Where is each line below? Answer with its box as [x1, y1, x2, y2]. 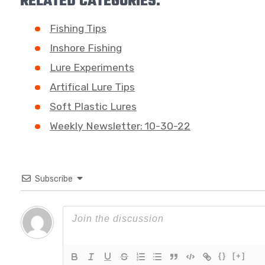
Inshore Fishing [50, 41, 122, 54]
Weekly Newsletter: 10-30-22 [50, 119, 190, 132]
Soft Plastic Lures [50, 100, 137, 112]
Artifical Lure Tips [50, 80, 135, 93]
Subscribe [35, 173, 73, 184]
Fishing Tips [50, 22, 106, 34]
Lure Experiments [50, 61, 134, 73]
